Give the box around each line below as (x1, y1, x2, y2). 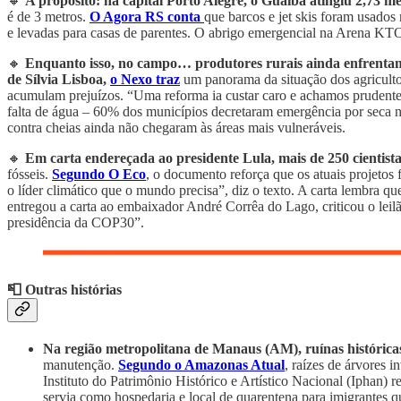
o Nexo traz (110, 71, 180, 87)
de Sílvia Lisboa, (7, 71, 110, 87)
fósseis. (7, 166, 52, 182)
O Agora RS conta (90, 8, 200, 24)
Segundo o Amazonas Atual (118, 357, 285, 373)
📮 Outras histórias (7, 281, 122, 297)
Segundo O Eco (52, 166, 146, 182)
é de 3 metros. (7, 8, 90, 24)
